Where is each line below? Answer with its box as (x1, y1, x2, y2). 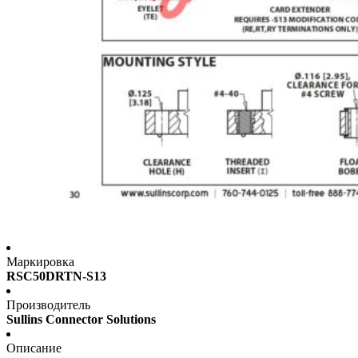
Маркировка (6, 255, 74, 269)
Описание (6, 341, 62, 356)
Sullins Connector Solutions (6, 312, 156, 327)
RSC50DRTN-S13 (6, 269, 106, 284)
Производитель (6, 298, 90, 312)
